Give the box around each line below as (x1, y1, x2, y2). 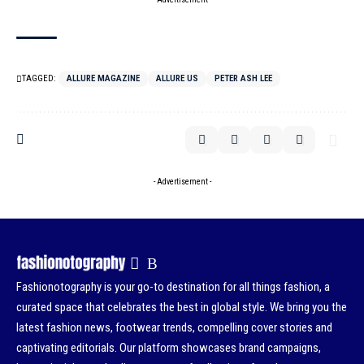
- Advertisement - (153, 176, 211, 186)
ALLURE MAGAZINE (67, 72, 140, 84)
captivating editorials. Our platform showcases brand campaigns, (16, 340, 321, 355)
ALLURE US (156, 72, 198, 84)
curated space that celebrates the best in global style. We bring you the (16, 299, 347, 314)
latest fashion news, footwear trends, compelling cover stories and (16, 319, 332, 335)
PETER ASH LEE (214, 72, 272, 84)
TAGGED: (22, 72, 56, 84)
